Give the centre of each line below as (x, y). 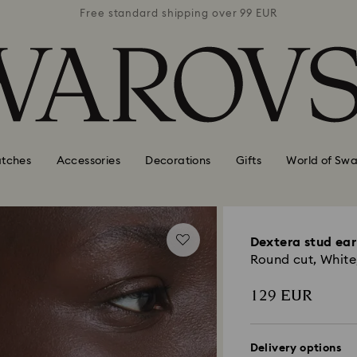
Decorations (178, 161)
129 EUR (281, 296)
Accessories (88, 161)
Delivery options (295, 348)
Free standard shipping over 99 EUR (178, 14)
